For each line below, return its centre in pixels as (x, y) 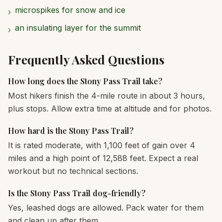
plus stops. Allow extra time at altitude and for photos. (110, 109)
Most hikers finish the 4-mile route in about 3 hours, (107, 96)
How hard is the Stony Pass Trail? (71, 131)
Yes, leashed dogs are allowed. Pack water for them (106, 208)
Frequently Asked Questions (86, 59)
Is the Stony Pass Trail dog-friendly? (77, 193)
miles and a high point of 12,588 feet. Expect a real (103, 158)
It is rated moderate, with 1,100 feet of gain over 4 (102, 145)
